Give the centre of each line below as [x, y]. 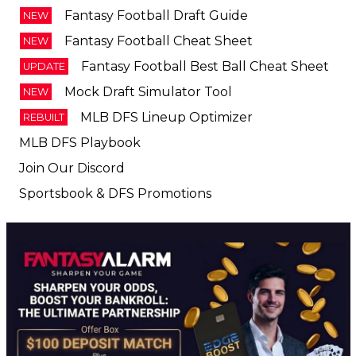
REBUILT [43, 81]
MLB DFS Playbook [79, 106]
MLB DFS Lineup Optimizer [166, 81]
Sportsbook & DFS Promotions [115, 157]
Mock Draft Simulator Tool [148, 56]
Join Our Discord [72, 132]
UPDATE [44, 30]
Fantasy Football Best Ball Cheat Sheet [205, 30]
